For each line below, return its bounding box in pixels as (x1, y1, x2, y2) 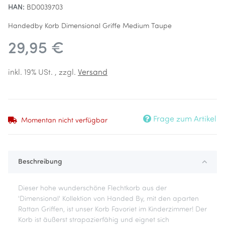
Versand (78, 69, 107, 77)
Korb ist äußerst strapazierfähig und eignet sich (18, 216, 169, 224)
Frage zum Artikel (153, 116, 216, 124)
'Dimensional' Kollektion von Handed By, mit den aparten (18, 195, 199, 203)
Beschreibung (18, 158, 62, 166)
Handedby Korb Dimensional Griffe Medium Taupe (8, 23, 172, 30)
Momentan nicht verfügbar (21, 117, 107, 125)
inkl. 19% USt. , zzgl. (8, 69, 78, 77)
